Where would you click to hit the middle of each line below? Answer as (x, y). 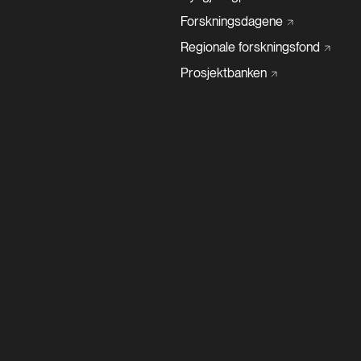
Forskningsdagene (232, 22)
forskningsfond (278, 48)
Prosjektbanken (224, 73)
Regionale (208, 48)
